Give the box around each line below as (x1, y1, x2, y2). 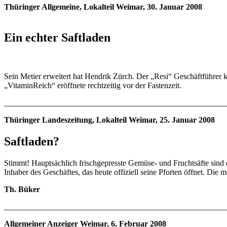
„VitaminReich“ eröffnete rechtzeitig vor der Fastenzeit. (4, 81, 181, 90)
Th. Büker (4, 184, 40, 194)
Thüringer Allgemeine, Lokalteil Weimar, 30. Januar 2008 (4, 3, 202, 11)
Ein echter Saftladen (4, 30, 110, 44)
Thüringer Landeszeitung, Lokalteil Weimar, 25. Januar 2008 (4, 115, 215, 124)
